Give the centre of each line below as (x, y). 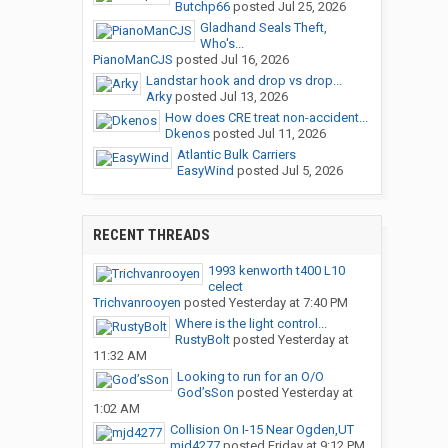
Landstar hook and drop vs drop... (243, 81)
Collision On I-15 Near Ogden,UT (261, 430)
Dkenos (187, 134)
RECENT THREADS (151, 235)
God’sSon (205, 393)
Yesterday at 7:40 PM (288, 303)
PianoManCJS (132, 60)
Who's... (221, 44)
